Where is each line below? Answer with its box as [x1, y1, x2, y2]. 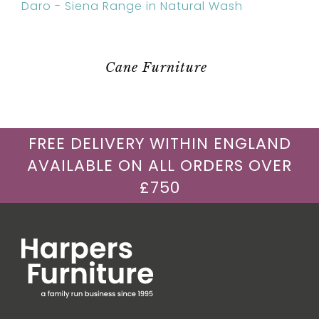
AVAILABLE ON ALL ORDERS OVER [27, 154, 292, 177]
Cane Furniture [105, 59, 207, 75]
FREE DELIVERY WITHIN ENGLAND [28, 132, 291, 155]
